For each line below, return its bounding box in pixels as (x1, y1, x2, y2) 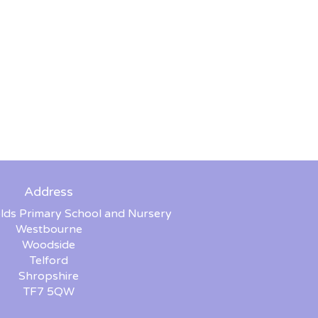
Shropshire (18, 269, 79, 284)
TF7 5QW (23, 285, 75, 300)
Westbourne (15, 222, 82, 237)
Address (24, 184, 73, 200)
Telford (29, 253, 68, 268)
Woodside (22, 238, 75, 253)
